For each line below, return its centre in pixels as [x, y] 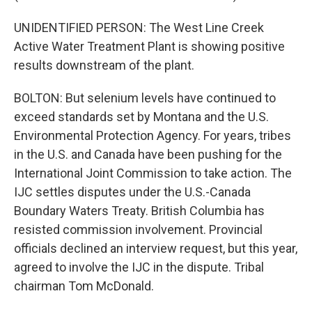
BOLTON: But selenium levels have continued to [145, 98]
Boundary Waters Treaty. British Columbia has [139, 211]
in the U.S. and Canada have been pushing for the [148, 154]
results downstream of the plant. [104, 65]
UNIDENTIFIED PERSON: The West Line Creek [139, 28]
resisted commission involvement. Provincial [138, 229]
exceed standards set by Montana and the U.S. [141, 117]
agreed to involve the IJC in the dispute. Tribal [139, 267]
